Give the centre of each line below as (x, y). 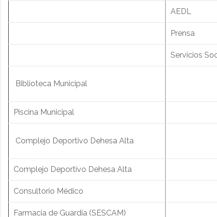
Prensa (183, 33)
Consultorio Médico (48, 191)
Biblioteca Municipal (50, 84)
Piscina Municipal (44, 112)
